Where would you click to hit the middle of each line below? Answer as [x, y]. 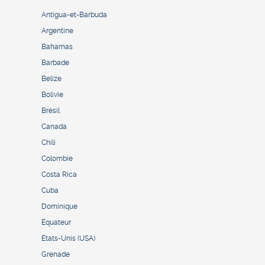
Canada [54, 127]
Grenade [56, 255]
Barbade [55, 63]
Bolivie [52, 95]
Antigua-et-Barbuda [74, 15]
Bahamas [57, 47]
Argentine [57, 31]
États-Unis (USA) [68, 239]
